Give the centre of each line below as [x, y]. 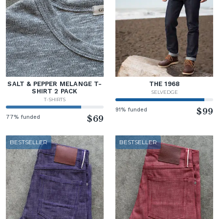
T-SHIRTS [55, 99]
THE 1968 [164, 84]
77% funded [23, 117]
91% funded [131, 109]
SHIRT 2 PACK [55, 91]
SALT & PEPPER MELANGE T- [55, 84]
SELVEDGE [164, 92]
